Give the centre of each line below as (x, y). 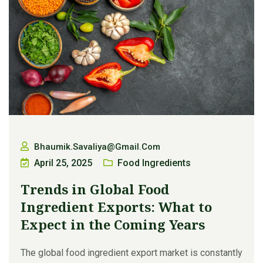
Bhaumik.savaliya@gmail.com (97, 146)
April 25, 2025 (63, 163)
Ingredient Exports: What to (116, 206)
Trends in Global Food (95, 189)
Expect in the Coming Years (113, 224)
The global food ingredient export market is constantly (131, 252)
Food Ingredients (154, 163)
